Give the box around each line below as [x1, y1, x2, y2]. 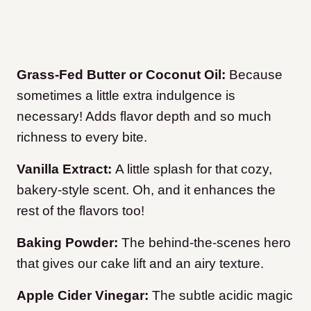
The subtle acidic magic [149, 288, 293, 303]
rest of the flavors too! [17, 203, 144, 219]
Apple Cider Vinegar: [17, 288, 149, 303]
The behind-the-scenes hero [121, 235, 291, 251]
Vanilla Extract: [17, 162, 115, 177]
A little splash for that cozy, [115, 162, 272, 177]
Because [229, 67, 283, 83]
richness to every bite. [17, 130, 147, 145]
